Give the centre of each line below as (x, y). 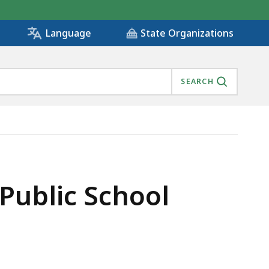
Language (68, 33)
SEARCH (197, 82)
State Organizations (187, 33)
